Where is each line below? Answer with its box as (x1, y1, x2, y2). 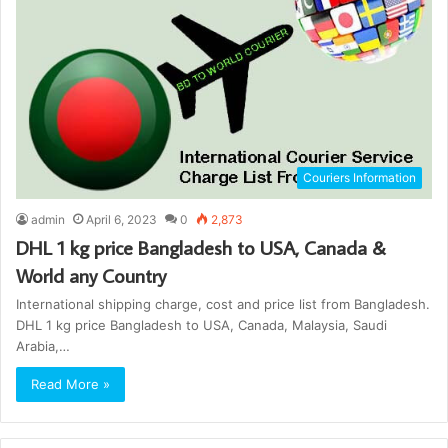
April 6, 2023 (86, 211, 157, 227)
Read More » (31, 375, 110, 392)
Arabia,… (16, 337, 70, 354)
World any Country (16, 261, 166, 288)
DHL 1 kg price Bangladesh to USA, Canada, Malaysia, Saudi (16, 316, 387, 333)
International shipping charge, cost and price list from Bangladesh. (16, 295, 430, 312)
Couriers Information (303, 169, 416, 185)
